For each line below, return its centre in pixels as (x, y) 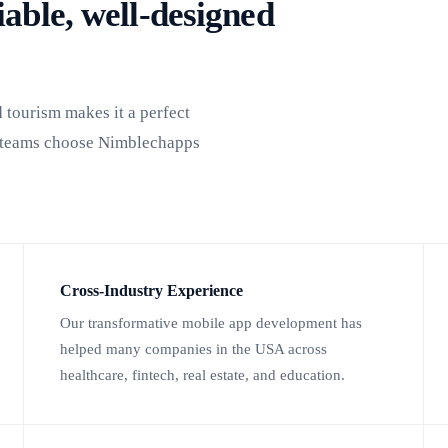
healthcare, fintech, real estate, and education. (202, 375)
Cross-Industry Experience (151, 291)
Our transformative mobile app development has (211, 323)
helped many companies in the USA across (193, 349)
